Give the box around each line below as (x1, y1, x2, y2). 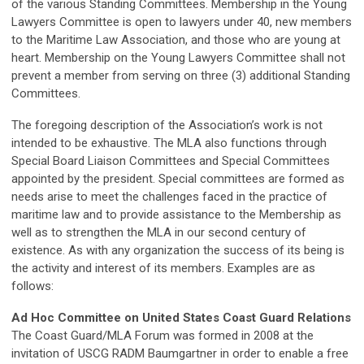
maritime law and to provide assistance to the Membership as (11, 207, 341, 222)
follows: (11, 279, 54, 293)
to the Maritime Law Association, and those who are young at (11, 32, 340, 47)
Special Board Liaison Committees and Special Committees (11, 154, 330, 168)
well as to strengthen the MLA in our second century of (11, 225, 306, 240)
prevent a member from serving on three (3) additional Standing (11, 68, 350, 83)
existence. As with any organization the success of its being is (11, 243, 344, 258)
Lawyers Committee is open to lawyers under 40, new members (11, 15, 352, 29)
